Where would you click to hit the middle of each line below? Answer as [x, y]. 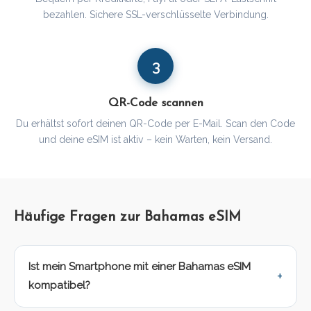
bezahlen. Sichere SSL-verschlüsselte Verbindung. [155, 15]
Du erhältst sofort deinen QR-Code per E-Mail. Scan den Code [155, 124]
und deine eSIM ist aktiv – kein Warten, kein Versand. [155, 140]
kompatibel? [59, 286]
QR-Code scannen [155, 103]
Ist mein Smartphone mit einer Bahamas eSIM [140, 267]
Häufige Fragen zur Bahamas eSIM [127, 218]
